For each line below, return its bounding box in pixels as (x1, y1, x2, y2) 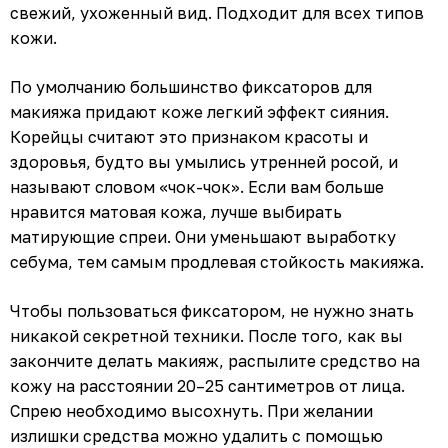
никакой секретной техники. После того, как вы (10, 325, 403, 346)
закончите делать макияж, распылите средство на (10, 350, 420, 371)
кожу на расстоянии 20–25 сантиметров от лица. (10, 375, 405, 396)
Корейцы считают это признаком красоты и (10, 126, 368, 147)
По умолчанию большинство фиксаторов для (10, 76, 372, 97)
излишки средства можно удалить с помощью (10, 425, 383, 446)
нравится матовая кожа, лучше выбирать (10, 201, 342, 222)
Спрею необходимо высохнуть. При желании (10, 400, 373, 421)
